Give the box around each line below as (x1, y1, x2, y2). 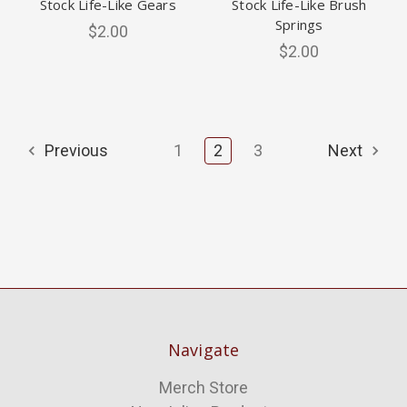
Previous (40, 141, 108, 161)
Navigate (167, 339, 240, 362)
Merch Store (159, 378, 248, 398)
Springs (274, 15, 323, 35)
